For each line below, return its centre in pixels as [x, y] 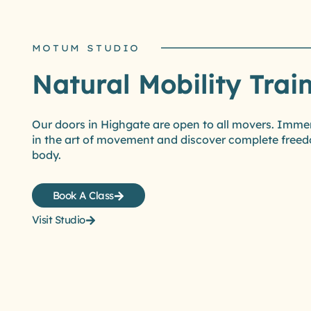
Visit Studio [58, 220]
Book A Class [83, 196]
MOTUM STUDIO [86, 48]
